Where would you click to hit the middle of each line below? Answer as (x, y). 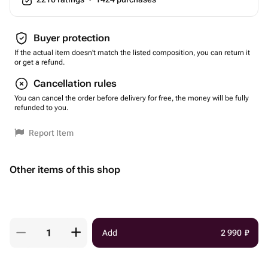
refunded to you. (41, 108)
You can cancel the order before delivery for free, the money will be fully (132, 98)
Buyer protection (72, 38)
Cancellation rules (75, 83)
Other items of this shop (65, 170)
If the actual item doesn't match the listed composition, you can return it (132, 53)
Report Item (51, 133)
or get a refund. (39, 62)
